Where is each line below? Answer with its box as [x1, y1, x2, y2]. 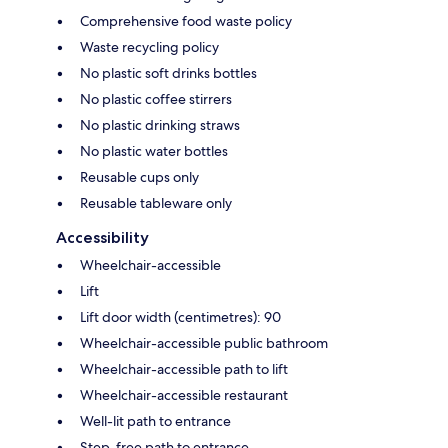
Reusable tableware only [80, 194, 232, 213]
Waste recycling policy [80, 38, 219, 57]
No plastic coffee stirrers [80, 90, 232, 109]
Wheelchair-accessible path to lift [80, 360, 288, 379]
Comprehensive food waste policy [80, 12, 292, 31]
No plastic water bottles [80, 142, 228, 161]
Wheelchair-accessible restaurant [80, 386, 288, 405]
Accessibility [56, 228, 149, 248]
